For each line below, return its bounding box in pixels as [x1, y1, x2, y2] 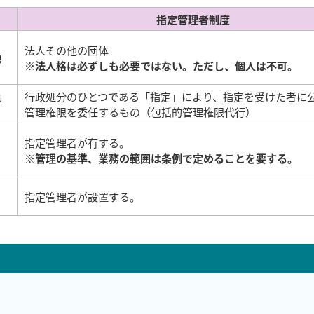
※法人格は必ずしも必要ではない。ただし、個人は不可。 [25, 57, 298, 73]
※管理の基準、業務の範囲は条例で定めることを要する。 [25, 150, 298, 165]
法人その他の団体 [25, 42, 109, 57]
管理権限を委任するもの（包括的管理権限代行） [25, 104, 256, 119]
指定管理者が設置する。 [25, 189, 140, 204]
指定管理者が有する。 [25, 135, 130, 150]
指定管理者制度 [156, 11, 230, 27]
